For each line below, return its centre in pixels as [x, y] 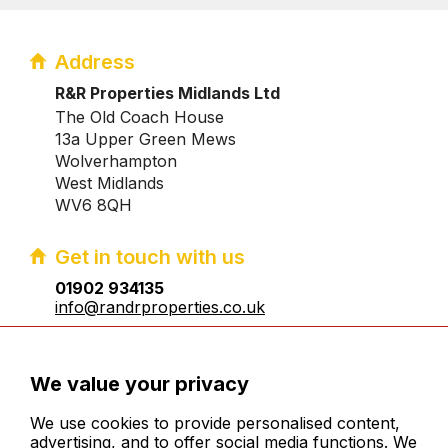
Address [95, 62]
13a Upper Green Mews [145, 139]
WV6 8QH [93, 205]
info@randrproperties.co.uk [160, 307]
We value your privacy [139, 384]
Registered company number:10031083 [203, 342]
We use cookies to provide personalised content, [215, 423]
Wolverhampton [116, 161]
